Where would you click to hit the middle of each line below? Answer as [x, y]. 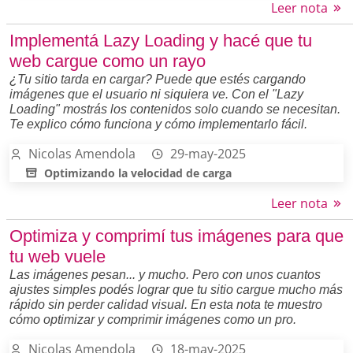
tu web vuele [58, 256]
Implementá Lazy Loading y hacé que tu [161, 40]
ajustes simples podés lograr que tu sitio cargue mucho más [176, 289]
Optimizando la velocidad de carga [138, 173]
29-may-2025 [208, 153]
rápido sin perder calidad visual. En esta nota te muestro [166, 304]
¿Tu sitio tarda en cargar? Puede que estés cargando [158, 79]
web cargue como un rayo [108, 61]
